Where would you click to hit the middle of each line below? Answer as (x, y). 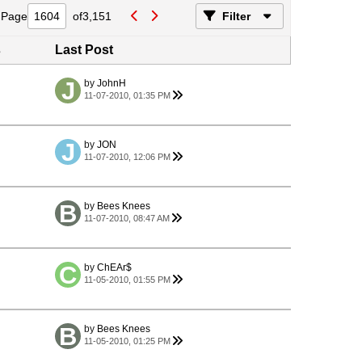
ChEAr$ (114, 267)
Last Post (84, 50)
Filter (236, 16)
